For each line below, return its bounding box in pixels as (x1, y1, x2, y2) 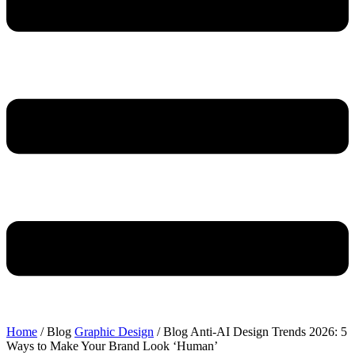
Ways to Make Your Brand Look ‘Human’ (6, 339, 218, 353)
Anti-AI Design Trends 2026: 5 (190, 325, 347, 339)
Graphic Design (74, 325, 154, 339)
